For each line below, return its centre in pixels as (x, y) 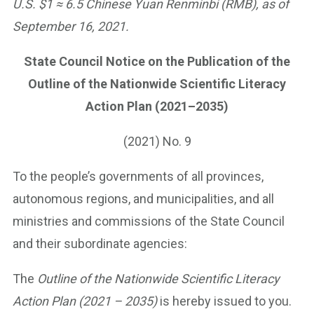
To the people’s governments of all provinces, (138, 176)
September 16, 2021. (71, 26)
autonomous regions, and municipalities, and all (143, 199)
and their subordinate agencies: (100, 244)
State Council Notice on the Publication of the (157, 61)
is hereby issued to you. (224, 301)
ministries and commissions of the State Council (149, 221)
